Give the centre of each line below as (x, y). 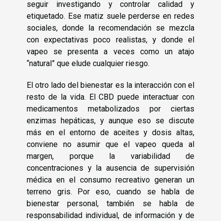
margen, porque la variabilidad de (110, 156)
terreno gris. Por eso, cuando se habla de (110, 192)
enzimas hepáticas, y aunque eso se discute (110, 121)
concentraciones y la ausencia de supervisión (110, 168)
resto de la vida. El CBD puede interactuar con (110, 97)
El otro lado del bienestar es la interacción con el (110, 85)
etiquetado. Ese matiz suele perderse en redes (110, 16)
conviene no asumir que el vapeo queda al (110, 145)
